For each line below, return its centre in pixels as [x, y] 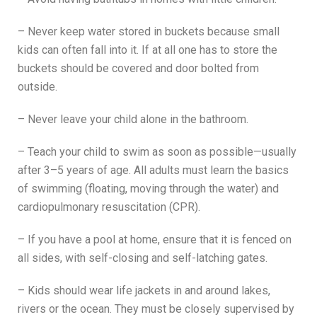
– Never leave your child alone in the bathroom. [133, 120]
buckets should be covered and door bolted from [138, 69]
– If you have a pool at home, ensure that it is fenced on [155, 240]
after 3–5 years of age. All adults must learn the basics [153, 171]
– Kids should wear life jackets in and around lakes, [144, 291]
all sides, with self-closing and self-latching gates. [143, 258]
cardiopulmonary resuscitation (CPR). [109, 207]
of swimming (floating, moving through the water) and [148, 189]
